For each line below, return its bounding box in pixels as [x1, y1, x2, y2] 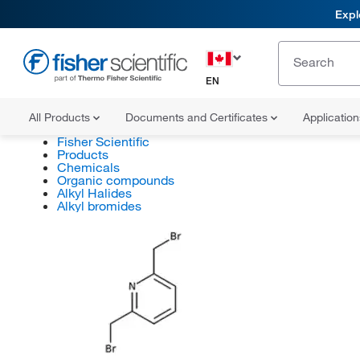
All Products [29, 110, 93, 125]
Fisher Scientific [56, 133, 149, 149]
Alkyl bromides [56, 198, 141, 214]
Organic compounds [56, 172, 174, 188]
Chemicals [56, 159, 120, 175]
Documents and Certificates [125, 110, 271, 125]
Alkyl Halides [56, 185, 132, 201]
